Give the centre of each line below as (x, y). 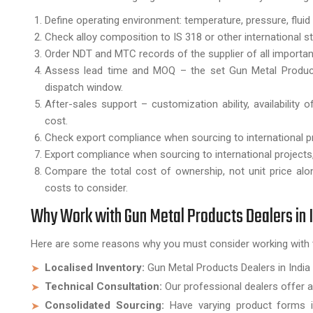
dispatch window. (84, 87)
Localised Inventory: (95, 267)
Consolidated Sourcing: (104, 305)
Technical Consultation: (103, 286)
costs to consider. (86, 188)
